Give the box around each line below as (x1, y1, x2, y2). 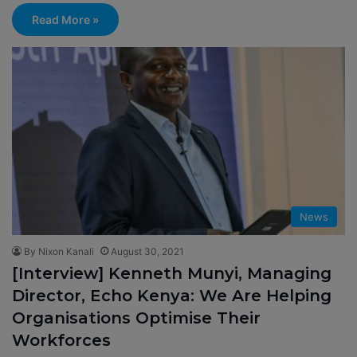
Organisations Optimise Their (12, 308, 261, 328)
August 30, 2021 (111, 245, 184, 257)
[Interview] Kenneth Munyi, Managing (12, 263, 331, 283)
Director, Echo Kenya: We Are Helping (12, 285, 331, 305)
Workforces (12, 330, 111, 350)
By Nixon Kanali (24, 245, 94, 257)
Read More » (32, 12, 99, 26)
